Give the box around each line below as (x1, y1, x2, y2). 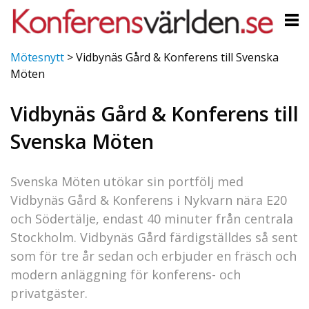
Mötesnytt (10, 50, 64, 66)
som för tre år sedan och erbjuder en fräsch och (10, 247, 297, 264)
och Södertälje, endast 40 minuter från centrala (10, 210, 293, 227)
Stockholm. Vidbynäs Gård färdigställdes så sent (10, 228, 298, 246)
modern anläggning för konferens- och (10, 266, 241, 283)
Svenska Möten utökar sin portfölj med (10, 172, 243, 190)
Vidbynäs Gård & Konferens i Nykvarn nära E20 (10, 191, 287, 208)
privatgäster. (10, 284, 88, 301)
